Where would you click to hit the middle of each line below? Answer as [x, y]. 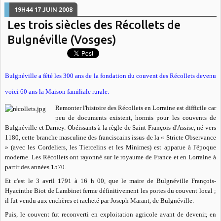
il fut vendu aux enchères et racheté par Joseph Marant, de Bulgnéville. [100, 201]
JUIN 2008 [58, 9]
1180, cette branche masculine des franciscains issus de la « [86, 138]
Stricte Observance [191, 138]
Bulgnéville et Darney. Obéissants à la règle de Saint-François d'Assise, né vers [110, 128]
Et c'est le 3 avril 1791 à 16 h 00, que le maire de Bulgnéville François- [110, 181]
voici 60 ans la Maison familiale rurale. [57, 91]
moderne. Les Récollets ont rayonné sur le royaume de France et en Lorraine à [110, 157]
